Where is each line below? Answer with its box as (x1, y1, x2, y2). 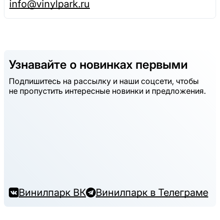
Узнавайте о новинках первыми (9, 57, 188, 72)
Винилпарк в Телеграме (96, 186, 208, 198)
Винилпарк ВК (19, 186, 86, 198)
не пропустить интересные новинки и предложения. (9, 85, 206, 96)
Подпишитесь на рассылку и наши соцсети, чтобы (9, 76, 199, 86)
